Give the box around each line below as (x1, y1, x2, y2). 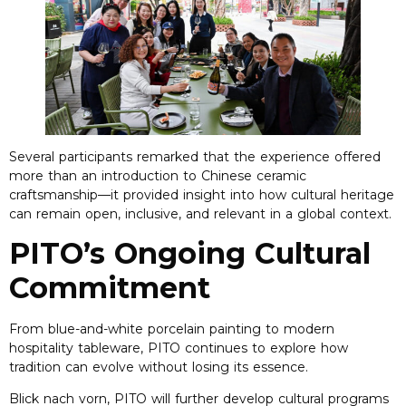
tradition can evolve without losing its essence (9, 358, 305, 375)
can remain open (9, 205, 118, 222)
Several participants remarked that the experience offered (9, 148, 381, 165)
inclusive (125, 205, 179, 222)
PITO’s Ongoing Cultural (9, 235, 371, 271)
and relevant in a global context (186, 205, 389, 222)
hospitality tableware (9, 339, 140, 356)
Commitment (9, 269, 210, 305)
